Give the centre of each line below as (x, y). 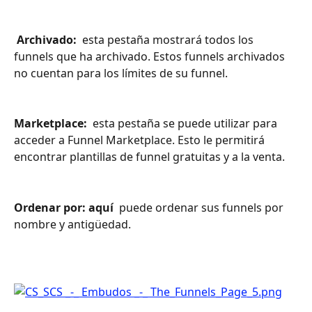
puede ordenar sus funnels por (201, 207)
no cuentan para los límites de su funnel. (121, 73)
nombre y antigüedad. (72, 224)
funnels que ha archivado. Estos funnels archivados (151, 56)
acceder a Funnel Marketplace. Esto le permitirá (141, 140)
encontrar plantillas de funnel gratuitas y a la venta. (149, 157)
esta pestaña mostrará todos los (168, 39)
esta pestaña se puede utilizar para (185, 124)
